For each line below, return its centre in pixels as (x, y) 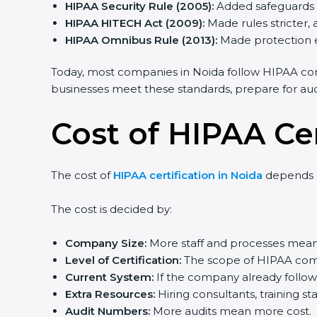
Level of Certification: (118, 260)
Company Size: (100, 243)
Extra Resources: (105, 294)
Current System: (104, 277)
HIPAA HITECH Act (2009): (129, 23)
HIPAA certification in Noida (183, 175)
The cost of (77, 175)
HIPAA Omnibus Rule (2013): (136, 40)
